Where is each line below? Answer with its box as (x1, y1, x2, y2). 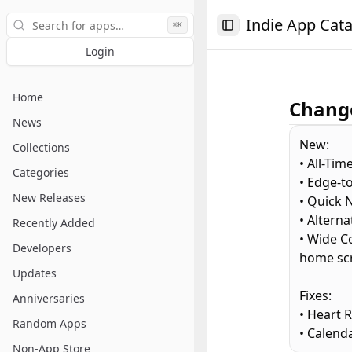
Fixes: (299, 287, 332, 304)
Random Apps (13, 316, 86, 331)
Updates (13, 266, 57, 280)
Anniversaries (13, 291, 85, 306)
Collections (13, 140, 70, 155)
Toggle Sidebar (226, 24, 306, 38)
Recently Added (13, 215, 95, 230)
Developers (13, 240, 71, 255)
